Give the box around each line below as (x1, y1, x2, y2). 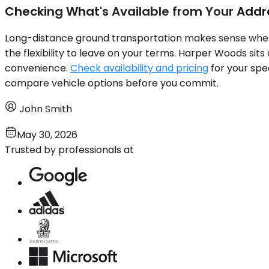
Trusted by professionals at (5, 142, 134, 157)
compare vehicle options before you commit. (5, 76, 219, 90)
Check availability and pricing (70, 61, 208, 75)
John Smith (19, 101, 72, 116)
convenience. (5, 61, 70, 75)
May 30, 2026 (17, 127, 77, 142)
